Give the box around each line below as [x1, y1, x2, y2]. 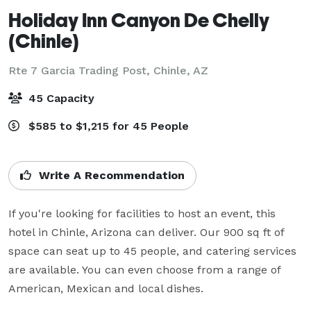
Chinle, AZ [153, 63, 208, 77]
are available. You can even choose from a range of [8, 262, 280, 276]
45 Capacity [25, 91, 94, 105]
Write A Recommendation [35, 168, 185, 182]
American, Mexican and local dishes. [8, 281, 203, 295]
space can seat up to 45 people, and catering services [8, 244, 296, 258]
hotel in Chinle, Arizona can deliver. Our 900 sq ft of [8, 225, 284, 239]
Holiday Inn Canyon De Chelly [8, 8, 269, 31]
